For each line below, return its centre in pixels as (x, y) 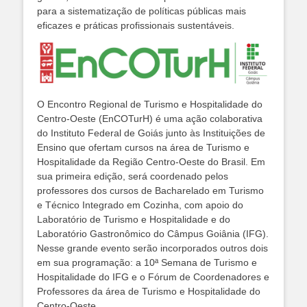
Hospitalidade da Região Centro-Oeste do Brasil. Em (151, 161)
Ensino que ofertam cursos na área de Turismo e (143, 147)
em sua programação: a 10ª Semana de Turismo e (147, 262)
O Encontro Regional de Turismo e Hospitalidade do (150, 104)
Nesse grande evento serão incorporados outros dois (152, 248)
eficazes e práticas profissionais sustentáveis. (136, 25)
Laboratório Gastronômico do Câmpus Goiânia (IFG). (153, 233)
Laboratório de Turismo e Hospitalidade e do (134, 219)
